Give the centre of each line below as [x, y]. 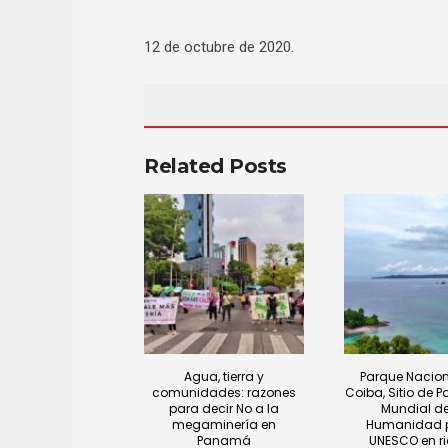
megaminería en [223, 424]
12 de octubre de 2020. [219, 47]
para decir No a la [223, 408]
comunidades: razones [223, 392]
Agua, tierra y [223, 376]
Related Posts [215, 166]
